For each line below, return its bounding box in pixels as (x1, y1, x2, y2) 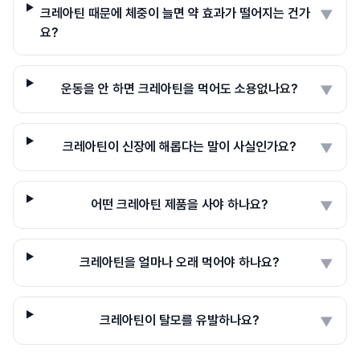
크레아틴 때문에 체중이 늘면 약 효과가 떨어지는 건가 (39, 5, 310, 21)
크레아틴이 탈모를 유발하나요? (100, 312, 260, 328)
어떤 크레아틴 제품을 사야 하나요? (91, 196, 269, 212)
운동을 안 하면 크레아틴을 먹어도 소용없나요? (61, 80, 299, 96)
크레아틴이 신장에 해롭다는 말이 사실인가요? (63, 138, 297, 154)
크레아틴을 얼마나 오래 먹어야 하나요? (80, 254, 280, 270)
